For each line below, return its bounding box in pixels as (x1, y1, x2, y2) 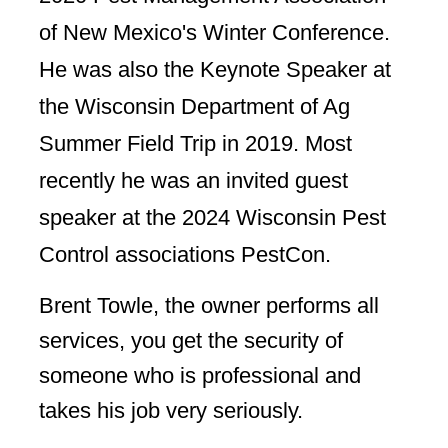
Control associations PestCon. (39, 241, 337, 267)
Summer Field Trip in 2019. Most (39, 130, 352, 156)
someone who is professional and (39, 362, 361, 388)
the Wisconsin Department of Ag (39, 93, 350, 119)
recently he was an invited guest (39, 167, 348, 193)
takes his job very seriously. (39, 397, 303, 423)
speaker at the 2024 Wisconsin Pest (39, 204, 386, 230)
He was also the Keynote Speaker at (39, 56, 391, 82)
